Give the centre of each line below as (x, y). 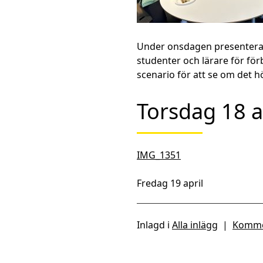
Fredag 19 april (170, 183)
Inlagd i (154, 225)
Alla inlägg (195, 225)
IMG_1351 (159, 155)
